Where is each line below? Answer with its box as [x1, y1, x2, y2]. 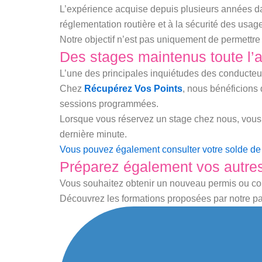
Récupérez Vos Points [84, 83, 182, 94]
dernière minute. [60, 129, 127, 139]
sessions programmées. [60, 98, 158, 109]
